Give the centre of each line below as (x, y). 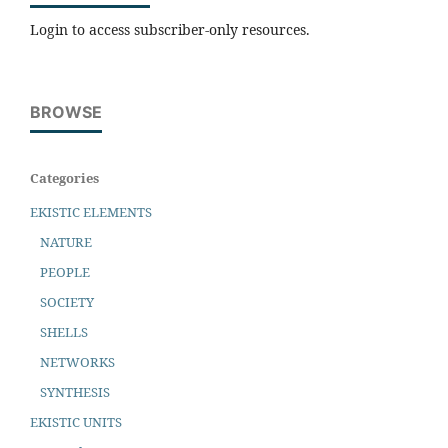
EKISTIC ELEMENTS (91, 212)
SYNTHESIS (74, 391)
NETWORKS (77, 361)
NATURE (65, 241)
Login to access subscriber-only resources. (170, 30)
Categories (64, 178)
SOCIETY (66, 301)
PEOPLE (64, 271)
